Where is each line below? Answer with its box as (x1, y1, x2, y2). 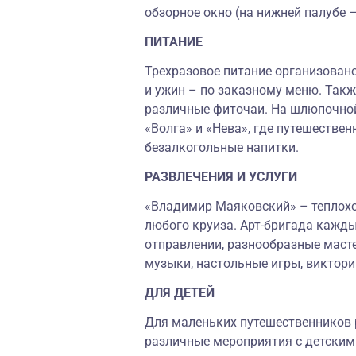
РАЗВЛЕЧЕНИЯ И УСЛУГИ (145, 169, 297, 184)
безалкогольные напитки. (145, 140, 299, 155)
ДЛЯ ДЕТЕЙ (145, 285, 215, 300)
